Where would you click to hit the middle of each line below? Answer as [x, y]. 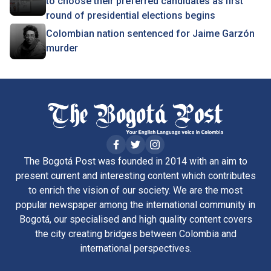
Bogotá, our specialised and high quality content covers [135, 219]
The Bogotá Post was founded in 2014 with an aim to [135, 161]
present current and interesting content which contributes [135, 175]
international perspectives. [135, 248]
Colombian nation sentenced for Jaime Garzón [150, 34]
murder [62, 48]
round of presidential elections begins [131, 15]
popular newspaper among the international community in [135, 204]
